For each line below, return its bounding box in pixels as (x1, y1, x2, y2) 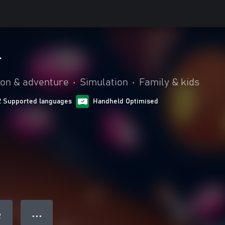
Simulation (80, 77, 128, 87)
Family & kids (139, 77, 199, 87)
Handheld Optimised (93, 98, 158, 105)
